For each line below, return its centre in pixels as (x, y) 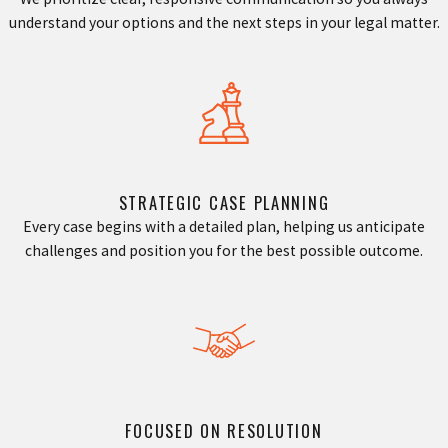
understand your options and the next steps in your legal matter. (224, 22)
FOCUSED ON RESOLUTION (224, 430)
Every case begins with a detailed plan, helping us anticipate (224, 226)
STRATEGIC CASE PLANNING (224, 202)
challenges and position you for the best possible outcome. (224, 250)
